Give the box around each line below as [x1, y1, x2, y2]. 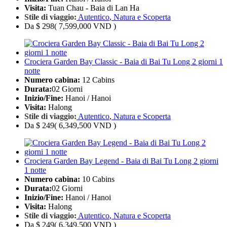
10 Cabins [80, 175, 115, 184]
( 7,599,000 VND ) [54, 22, 116, 31]
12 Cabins [80, 75, 115, 85]
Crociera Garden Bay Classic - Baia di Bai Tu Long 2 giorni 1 [24, 57, 223, 66]
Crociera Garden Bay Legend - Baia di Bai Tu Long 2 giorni [24, 157, 218, 166]
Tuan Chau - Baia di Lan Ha [46, 4, 139, 13]
